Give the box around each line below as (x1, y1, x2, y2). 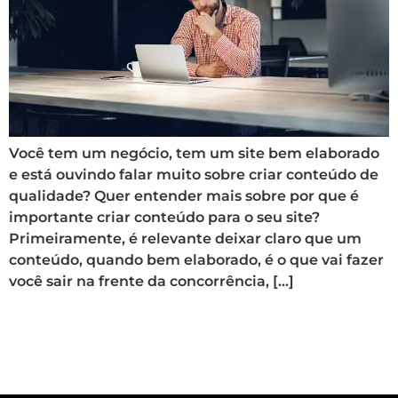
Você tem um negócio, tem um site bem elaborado (9, 145, 379, 163)
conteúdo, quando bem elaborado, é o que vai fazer (9, 251, 384, 269)
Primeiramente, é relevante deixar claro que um (9, 230, 362, 248)
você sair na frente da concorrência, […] (9, 273, 294, 291)
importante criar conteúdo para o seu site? (9, 209, 320, 227)
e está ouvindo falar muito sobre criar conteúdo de (9, 166, 378, 184)
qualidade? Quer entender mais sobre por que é (9, 187, 359, 205)
